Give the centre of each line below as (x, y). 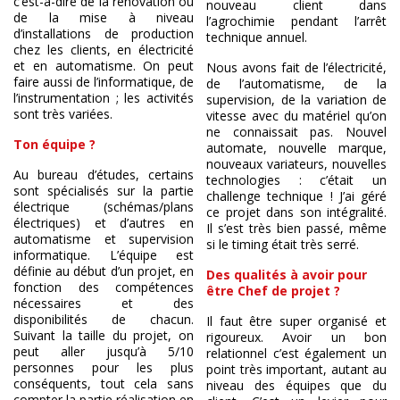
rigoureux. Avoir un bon (296, 337)
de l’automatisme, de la (296, 83)
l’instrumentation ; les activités (104, 97)
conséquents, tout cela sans (104, 383)
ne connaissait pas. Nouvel (296, 131)
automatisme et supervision (104, 238)
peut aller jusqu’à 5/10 (104, 351)
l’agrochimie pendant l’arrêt (296, 21)
